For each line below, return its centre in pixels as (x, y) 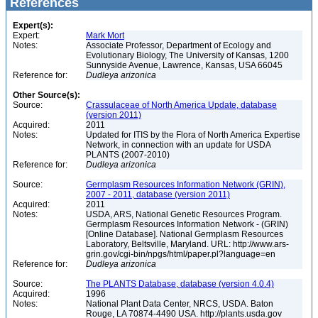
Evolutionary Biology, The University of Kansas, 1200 (187, 55)
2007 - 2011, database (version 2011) (158, 194)
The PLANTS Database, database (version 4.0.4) (180, 284)
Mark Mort (105, 35)
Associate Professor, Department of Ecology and (179, 45)
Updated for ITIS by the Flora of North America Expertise (193, 135)
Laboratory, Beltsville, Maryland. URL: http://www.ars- (187, 244)
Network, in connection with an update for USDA (179, 145)
